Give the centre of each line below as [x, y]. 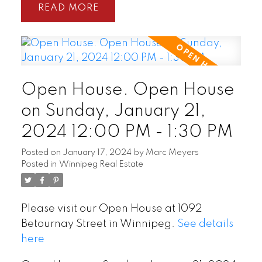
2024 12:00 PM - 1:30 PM [127, 132]
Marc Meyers [172, 152]
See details [205, 224]
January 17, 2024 [97, 152]
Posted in [39, 164]
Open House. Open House [127, 90]
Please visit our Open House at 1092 [111, 208]
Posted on [42, 152]
